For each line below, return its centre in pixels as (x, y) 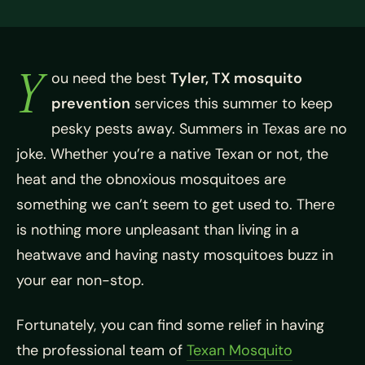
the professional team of (101, 350)
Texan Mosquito (240, 350)
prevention (91, 103)
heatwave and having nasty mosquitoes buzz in (175, 255)
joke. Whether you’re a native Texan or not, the (172, 154)
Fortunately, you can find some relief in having (170, 325)
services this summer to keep (231, 103)
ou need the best (111, 78)
